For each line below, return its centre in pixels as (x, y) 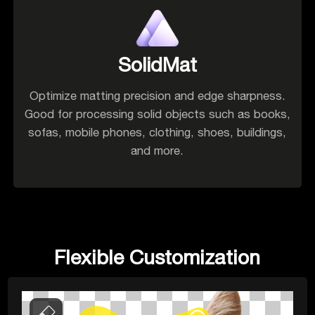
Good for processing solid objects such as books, (157, 114)
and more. (157, 151)
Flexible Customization (157, 257)
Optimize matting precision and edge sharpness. (157, 96)
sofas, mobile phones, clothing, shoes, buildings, (157, 133)
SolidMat (157, 65)
